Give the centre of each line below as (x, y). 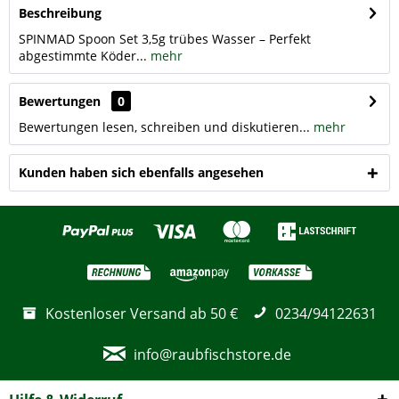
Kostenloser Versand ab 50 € (142, 313)
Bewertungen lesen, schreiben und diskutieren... (164, 127)
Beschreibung (60, 13)
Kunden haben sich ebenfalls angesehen (141, 172)
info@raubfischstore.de (212, 354)
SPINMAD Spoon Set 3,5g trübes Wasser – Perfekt (165, 39)
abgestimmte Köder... (83, 56)
